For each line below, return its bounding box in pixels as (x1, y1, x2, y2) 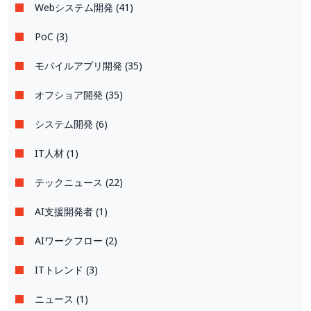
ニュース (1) (35, 292, 88, 306)
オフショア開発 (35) (35, 88, 123, 102)
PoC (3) (35, 30, 68, 44)
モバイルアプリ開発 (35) (35, 59, 142, 73)
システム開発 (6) (35, 117, 108, 131)
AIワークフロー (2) (35, 234, 117, 248)
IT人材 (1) (35, 146, 78, 160)
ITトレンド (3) (35, 263, 98, 277)
